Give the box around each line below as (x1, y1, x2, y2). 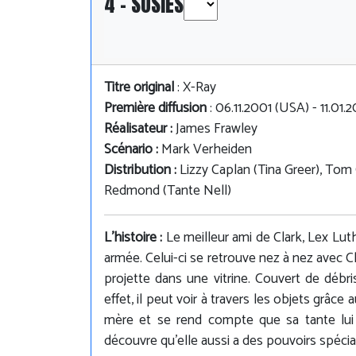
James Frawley (176, 117, 257, 141)
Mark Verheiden (161, 137, 252, 161)
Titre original (104, 75, 174, 99)
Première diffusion (104, 96, 207, 120)
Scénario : (104, 137, 161, 161)
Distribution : (104, 158, 180, 182)
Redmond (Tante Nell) (104, 179, 231, 203)
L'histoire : (104, 226, 166, 250)
